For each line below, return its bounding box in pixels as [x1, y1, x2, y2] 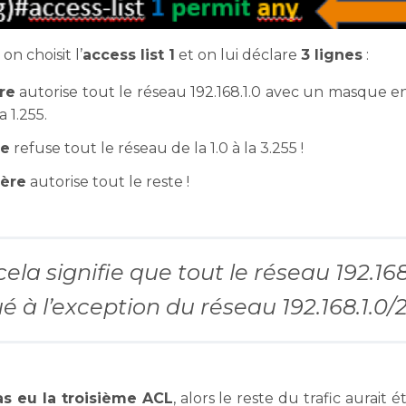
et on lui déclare [175, 46, 301, 64]
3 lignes [301, 46, 362, 64]
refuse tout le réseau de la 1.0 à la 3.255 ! [10, 140, 304, 158]
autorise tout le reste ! [26, 173, 189, 191]
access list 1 [82, 46, 175, 64]
